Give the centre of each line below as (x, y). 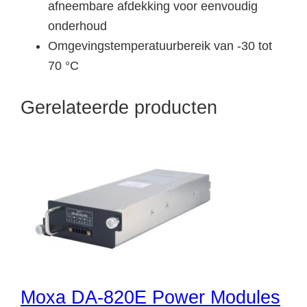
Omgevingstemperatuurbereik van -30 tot (160, 46)
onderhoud (77, 26)
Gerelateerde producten (119, 107)
